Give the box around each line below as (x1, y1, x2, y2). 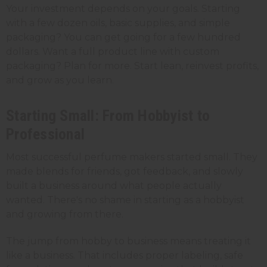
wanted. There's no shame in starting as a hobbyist (6, 194, 244, 206)
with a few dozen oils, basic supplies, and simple (6, 17, 230, 29)
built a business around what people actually (6, 180, 222, 192)
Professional (6, 125, 85, 144)
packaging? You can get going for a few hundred (6, 32, 241, 44)
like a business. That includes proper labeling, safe (6, 250, 243, 262)
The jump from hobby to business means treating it (6, 235, 251, 247)
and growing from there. (6, 209, 123, 221)
